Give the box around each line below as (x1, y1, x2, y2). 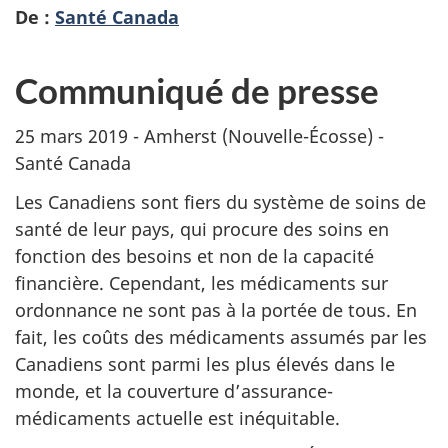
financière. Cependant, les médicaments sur (15, 270, 388, 295)
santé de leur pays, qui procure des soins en (15, 216, 389, 241)
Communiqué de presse (15, 68, 379, 111)
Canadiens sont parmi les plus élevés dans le (15, 351, 395, 376)
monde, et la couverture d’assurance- (15, 378, 333, 403)
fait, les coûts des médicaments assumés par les (15, 324, 427, 349)
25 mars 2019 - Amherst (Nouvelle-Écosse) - (15, 124, 384, 149)
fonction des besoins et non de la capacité (15, 243, 374, 268)
